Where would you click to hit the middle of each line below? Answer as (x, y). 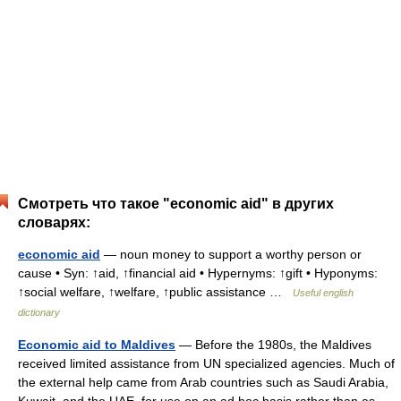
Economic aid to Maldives (97, 345)
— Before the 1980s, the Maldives (273, 345)
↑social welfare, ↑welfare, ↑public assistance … (155, 292)
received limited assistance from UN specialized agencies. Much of (206, 363)
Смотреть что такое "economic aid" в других (176, 204)
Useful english (323, 293)
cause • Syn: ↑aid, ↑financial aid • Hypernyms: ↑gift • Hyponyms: (198, 273)
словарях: (54, 222)
